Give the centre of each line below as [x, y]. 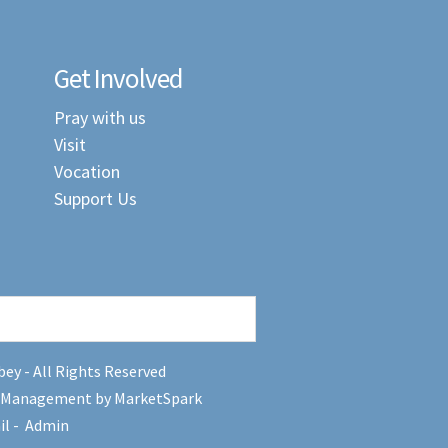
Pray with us [99, 117]
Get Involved [118, 78]
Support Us [95, 198]
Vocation [86, 171]
